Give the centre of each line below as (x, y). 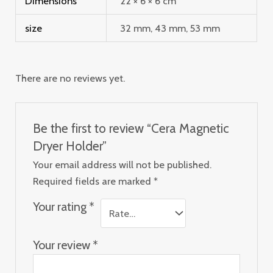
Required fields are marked (93, 181)
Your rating (61, 206)
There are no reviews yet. (70, 78)
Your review (62, 245)
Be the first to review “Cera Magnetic (131, 128)
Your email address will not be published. (122, 164)
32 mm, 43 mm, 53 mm (170, 28)
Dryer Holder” (69, 146)
